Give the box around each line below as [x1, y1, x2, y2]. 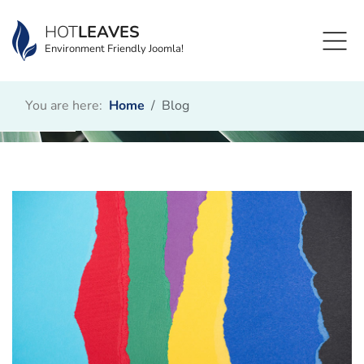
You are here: [25, 97, 109, 115]
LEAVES [78, 21, 140, 43]
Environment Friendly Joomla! [45, 41, 184, 56]
